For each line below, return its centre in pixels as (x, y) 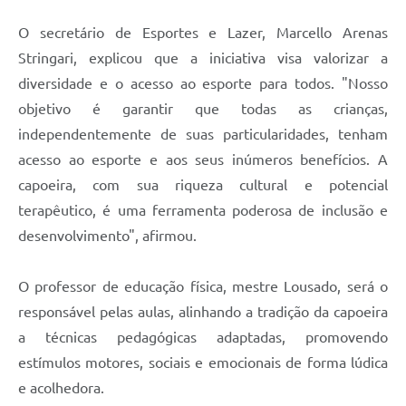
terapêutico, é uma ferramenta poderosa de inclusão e (203, 211)
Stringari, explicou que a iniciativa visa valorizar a (203, 58)
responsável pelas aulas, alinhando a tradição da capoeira (203, 312)
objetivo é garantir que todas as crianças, (203, 109)
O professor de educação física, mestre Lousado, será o (203, 287)
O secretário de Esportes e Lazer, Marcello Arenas (203, 33)
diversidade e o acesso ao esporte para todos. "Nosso (203, 84)
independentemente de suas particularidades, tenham (203, 135)
